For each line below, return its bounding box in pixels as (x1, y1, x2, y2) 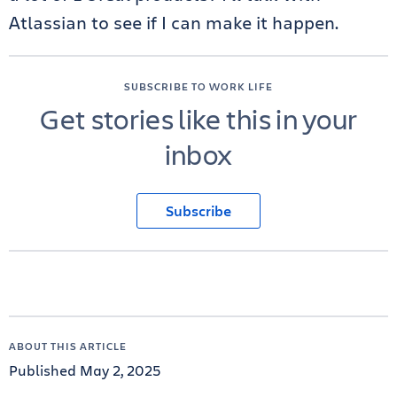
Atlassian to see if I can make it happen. (9, 10, 339, 35)
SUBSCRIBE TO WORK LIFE (124, 78, 273, 93)
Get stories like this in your (39, 98, 358, 137)
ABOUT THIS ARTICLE (9, 338, 127, 353)
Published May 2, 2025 (9, 360, 160, 379)
